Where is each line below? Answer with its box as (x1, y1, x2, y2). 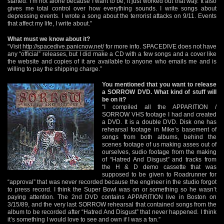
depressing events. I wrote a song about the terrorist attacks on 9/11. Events (7, 12, 216, 19)
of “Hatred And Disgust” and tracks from (102, 155, 216, 163)
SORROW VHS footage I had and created (102, 110, 216, 118)
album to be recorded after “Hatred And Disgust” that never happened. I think (7, 208, 216, 215)
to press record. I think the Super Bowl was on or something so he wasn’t (7, 185, 216, 193)
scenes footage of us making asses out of (102, 140, 216, 148)
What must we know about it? (7, 35, 90, 42)
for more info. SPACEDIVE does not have (104, 42, 216, 50)
